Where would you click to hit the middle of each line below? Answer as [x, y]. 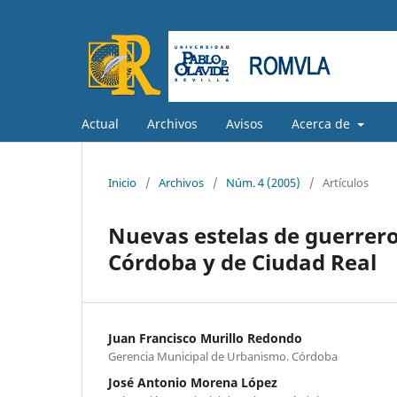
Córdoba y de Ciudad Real [242, 261]
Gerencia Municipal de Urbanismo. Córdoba [223, 356]
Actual [100, 123]
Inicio [122, 182]
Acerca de [323, 123]
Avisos [245, 123]
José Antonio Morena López [193, 382]
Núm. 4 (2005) [263, 182]
